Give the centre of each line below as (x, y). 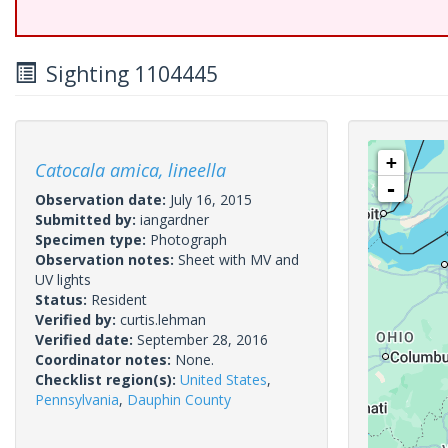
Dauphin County (179, 399)
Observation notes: (106, 259)
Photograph (188, 239)
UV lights (63, 279)
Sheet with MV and (238, 259)
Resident (119, 299)
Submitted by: (87, 219)
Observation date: (102, 199)
